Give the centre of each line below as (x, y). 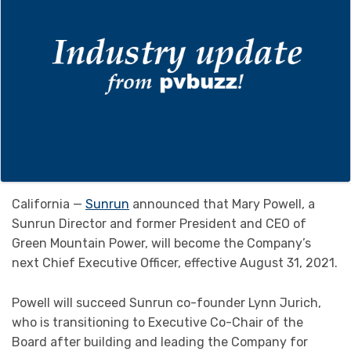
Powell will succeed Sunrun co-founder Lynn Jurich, (166, 303)
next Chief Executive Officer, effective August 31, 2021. (175, 263)
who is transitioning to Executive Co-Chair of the (157, 323)
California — (49, 204)
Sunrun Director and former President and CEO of (159, 224)
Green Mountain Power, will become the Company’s (161, 244)
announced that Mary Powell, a (222, 204)
